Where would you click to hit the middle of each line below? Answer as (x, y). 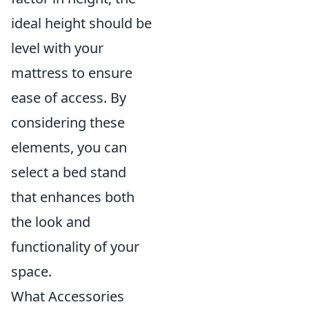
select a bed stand (69, 172)
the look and (51, 222)
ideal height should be (81, 23)
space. (31, 271)
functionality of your (75, 247)
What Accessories (68, 296)
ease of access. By (69, 98)
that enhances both (73, 197)
